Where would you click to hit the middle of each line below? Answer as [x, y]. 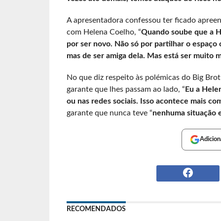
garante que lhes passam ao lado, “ [126, 89]
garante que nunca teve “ [109, 113]
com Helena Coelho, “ [104, 32]
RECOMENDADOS [96, 209]
